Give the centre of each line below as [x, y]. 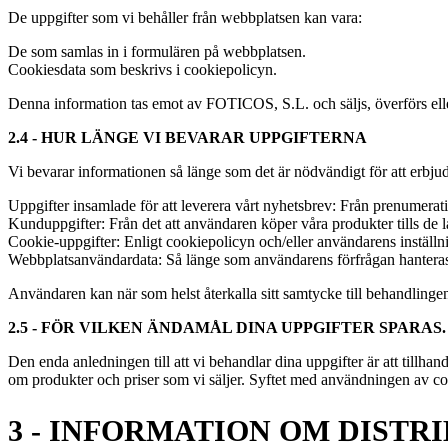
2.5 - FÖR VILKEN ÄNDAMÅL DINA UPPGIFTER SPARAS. [227, 328]
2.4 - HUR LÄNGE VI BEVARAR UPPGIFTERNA [187, 138]
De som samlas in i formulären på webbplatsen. [157, 52]
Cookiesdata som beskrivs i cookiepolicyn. [142, 70]
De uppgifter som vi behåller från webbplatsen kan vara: [185, 18]
